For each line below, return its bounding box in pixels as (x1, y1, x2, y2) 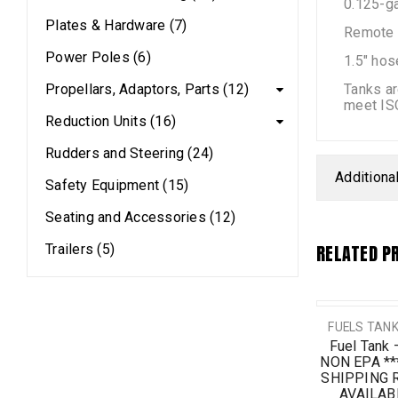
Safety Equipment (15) (45, 177, 189, 194)
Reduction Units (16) (45, 113, 176, 130)
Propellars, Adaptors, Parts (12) (45, 81, 249, 98)
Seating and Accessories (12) (45, 209, 235, 226)
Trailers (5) (45, 241, 115, 258)
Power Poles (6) (45, 49, 151, 66)
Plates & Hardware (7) (45, 17, 187, 34)
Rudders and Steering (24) (45, 145, 214, 162)
